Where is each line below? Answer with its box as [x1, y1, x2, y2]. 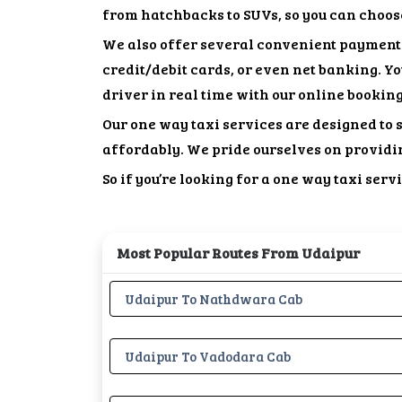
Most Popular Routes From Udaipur [117, 242, 360, 262]
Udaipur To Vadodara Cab [125, 346, 291, 365]
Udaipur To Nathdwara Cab [125, 289, 302, 308]
